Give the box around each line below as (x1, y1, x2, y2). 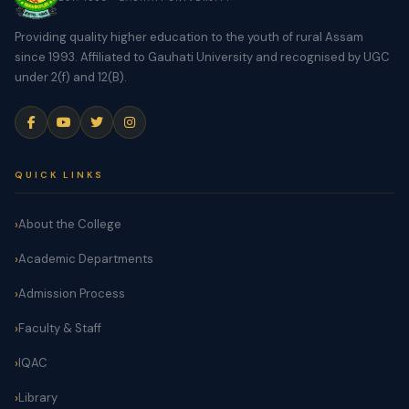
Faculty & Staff (18, 320, 101, 337)
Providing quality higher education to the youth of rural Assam (15, 29, 363, 46)
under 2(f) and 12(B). (15, 69, 127, 86)
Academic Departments (18, 251, 153, 267)
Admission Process (18, 286, 125, 302)
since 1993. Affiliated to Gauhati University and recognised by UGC (15, 49, 390, 66)
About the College (18, 216, 121, 233)
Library (18, 390, 58, 406)
